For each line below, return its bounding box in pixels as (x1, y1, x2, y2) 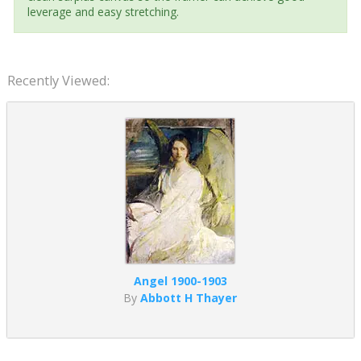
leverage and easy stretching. (27, 3, 179, 19)
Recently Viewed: (6, 71, 110, 89)
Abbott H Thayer (140, 289, 238, 305)
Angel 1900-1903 (133, 272, 227, 288)
